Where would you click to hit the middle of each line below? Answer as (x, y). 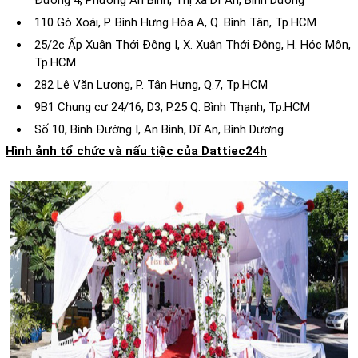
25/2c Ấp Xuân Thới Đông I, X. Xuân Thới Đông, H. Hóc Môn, (193, 45)
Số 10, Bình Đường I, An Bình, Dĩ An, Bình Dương (159, 130)
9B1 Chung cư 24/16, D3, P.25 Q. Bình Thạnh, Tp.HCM (172, 107)
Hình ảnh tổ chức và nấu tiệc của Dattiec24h (136, 151)
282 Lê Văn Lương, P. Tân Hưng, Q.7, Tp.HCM (151, 85)
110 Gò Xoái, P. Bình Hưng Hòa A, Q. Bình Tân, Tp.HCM (175, 23)
